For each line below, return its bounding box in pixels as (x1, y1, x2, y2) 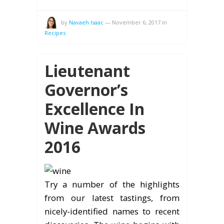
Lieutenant (44, 59, 130, 81)
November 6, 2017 (112, 18, 160, 26)
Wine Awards (44, 116, 145, 138)
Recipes (44, 28, 65, 36)
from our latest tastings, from (44, 191, 179, 203)
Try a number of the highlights (44, 178, 179, 190)
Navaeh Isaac (69, 18, 103, 26)
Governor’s (44, 78, 128, 100)
